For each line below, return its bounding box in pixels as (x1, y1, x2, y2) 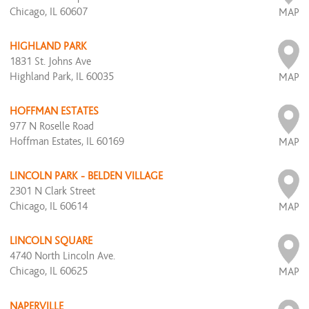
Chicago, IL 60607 (10, 5, 88, 18)
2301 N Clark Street (10, 185, 95, 198)
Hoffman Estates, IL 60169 (10, 134, 124, 148)
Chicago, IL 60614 (10, 200, 88, 213)
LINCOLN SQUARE (10, 235, 92, 248)
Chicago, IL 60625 (10, 265, 88, 278)
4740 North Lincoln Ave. (10, 250, 115, 263)
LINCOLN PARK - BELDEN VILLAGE (10, 170, 163, 183)
